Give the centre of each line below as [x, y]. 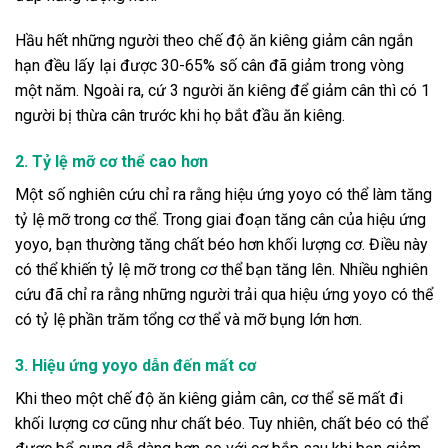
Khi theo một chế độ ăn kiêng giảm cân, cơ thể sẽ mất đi [209, 398]
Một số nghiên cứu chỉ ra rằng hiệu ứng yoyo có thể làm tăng [223, 195]
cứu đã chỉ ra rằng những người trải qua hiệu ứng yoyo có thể [224, 295]
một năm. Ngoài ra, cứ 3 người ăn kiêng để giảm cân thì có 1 [222, 91]
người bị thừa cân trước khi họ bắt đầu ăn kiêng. [180, 116]
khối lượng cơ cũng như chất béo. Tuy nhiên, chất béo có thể [221, 423]
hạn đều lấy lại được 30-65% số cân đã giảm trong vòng [209, 66]
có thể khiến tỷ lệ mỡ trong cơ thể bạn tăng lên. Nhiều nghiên [221, 270]
